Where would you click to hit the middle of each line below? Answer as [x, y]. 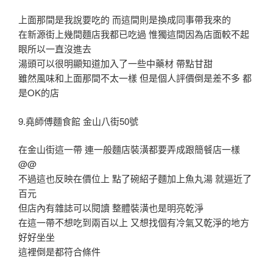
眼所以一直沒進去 [55, 49]
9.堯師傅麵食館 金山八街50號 [78, 121]
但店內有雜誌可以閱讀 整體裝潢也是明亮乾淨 [111, 208]
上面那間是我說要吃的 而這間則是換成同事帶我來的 [125, 19]
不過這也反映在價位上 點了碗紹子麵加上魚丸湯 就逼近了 [135, 179]
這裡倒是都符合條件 [59, 252]
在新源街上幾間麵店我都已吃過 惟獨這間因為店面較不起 [134, 34]
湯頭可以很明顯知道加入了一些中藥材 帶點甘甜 [115, 63]
